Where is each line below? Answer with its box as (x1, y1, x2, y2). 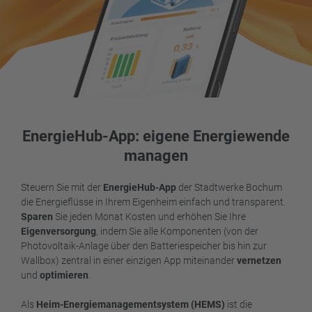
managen (124, 147, 188, 165)
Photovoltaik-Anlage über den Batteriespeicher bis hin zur (21, 240, 267, 252)
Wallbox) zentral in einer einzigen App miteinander (21, 255, 237, 267)
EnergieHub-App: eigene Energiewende (22, 127, 290, 146)
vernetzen (237, 255, 281, 267)
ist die (225, 299, 252, 311)
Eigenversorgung (21, 226, 96, 237)
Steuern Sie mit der (21, 182, 103, 194)
